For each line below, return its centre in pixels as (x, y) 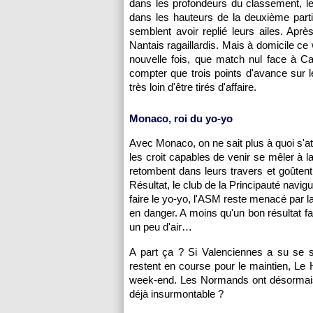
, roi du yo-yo (201, 118)
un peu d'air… (161, 227)
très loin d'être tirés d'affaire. (193, 87)
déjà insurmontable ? (176, 294)
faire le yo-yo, (162, 199)
